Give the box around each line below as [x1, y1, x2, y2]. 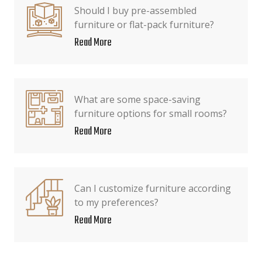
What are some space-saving [74, 93, 201, 106]
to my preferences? [74, 196, 158, 209]
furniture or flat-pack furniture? [74, 18, 214, 31]
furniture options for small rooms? [74, 107, 227, 120]
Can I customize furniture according [74, 182, 231, 195]
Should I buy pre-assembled [74, 4, 196, 17]
